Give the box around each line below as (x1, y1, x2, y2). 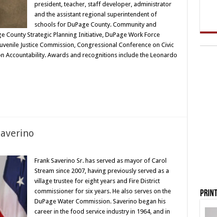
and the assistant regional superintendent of (34, 11, 157, 18)
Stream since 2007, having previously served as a (34, 167, 169, 174)
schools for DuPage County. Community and (34, 21, 156, 28)
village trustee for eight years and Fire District (34, 177, 160, 185)
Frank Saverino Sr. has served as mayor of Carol (34, 157, 167, 164)
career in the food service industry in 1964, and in (34, 208, 170, 215)
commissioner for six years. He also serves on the (34, 187, 171, 195)
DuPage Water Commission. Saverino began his (34, 198, 166, 205)
